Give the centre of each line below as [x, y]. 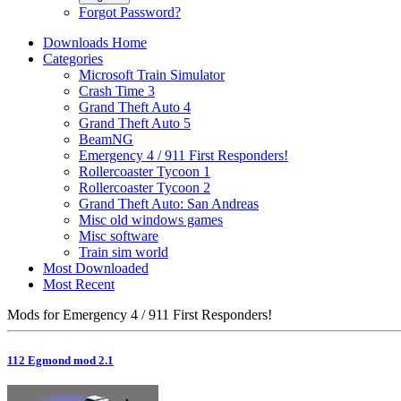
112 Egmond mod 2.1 [60, 360]
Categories [73, 59]
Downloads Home [95, 43]
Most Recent [79, 284]
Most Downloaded [96, 268]
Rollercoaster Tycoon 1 [145, 171]
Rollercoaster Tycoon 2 [145, 188]
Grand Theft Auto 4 [135, 107]
